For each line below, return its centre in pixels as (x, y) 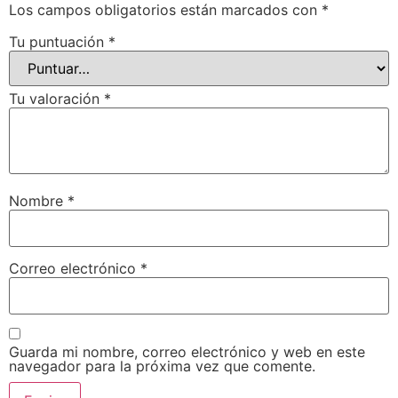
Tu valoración (56, 98)
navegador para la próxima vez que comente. (162, 366)
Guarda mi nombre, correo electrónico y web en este (187, 352)
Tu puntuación (59, 41)
